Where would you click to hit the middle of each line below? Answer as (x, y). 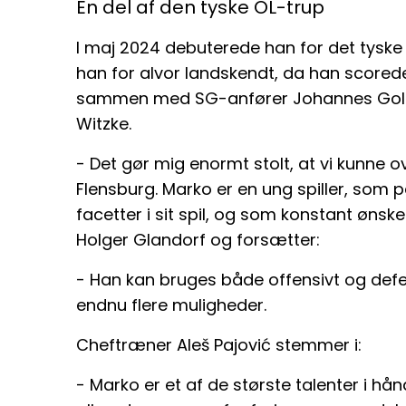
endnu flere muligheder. (171, 304)
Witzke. (104, 123)
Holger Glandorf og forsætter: (198, 239)
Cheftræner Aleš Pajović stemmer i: (219, 344)
